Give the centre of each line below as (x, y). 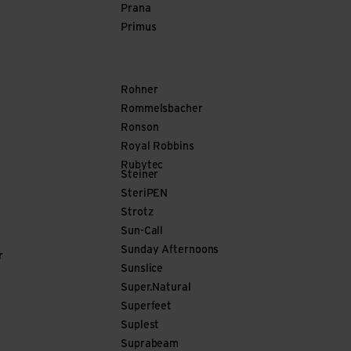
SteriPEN (145, 194)
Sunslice (142, 269)
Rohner (139, 90)
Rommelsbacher (162, 109)
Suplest (140, 326)
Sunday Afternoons (170, 250)
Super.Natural (156, 288)
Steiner (140, 175)
